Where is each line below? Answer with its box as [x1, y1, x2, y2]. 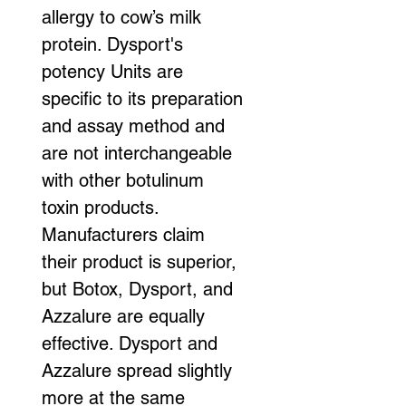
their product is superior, [42, 250, 242, 273]
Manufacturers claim [42, 223, 210, 246]
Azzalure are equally [42, 304, 210, 327]
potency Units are [42, 60, 188, 82]
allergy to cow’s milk [42, 5, 207, 28]
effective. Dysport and [42, 332, 223, 354]
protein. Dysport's [42, 33, 188, 55]
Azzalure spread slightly [42, 359, 237, 382]
